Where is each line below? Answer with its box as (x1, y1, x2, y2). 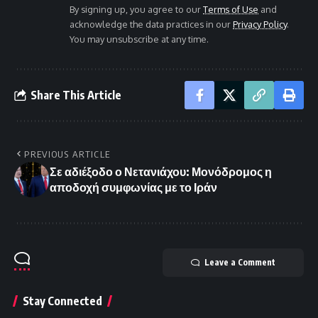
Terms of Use (203, 4, 258, 16)
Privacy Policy (233, 18, 287, 31)
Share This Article (31, 87, 121, 102)
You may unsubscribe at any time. (70, 33, 209, 45)
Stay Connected (23, 294, 102, 309)
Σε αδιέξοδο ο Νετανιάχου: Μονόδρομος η (50, 165, 272, 180)
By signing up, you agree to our (70, 4, 203, 16)
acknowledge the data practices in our (70, 18, 233, 31)
